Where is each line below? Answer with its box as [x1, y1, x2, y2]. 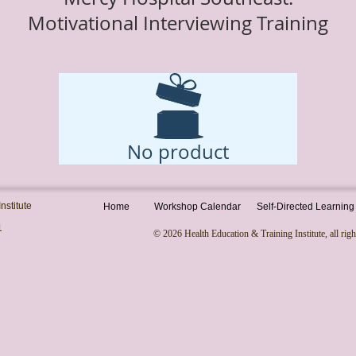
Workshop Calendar [153, 201, 241, 213]
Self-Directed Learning [257, 201, 354, 213]
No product [127, 139, 229, 165]
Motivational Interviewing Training [28, 10, 328, 37]
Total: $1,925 [135, 75, 221, 91]
